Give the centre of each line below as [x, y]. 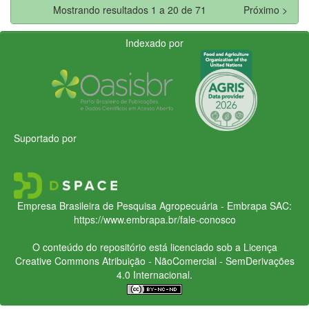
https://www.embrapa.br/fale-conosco [154, 219]
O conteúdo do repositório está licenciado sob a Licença [154, 247]
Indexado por [154, 42]
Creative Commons [57, 260]
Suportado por [45, 138]
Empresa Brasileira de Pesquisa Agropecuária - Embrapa [142, 205]
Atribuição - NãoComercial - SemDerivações [197, 260]
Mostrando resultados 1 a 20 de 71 [132, 9]
